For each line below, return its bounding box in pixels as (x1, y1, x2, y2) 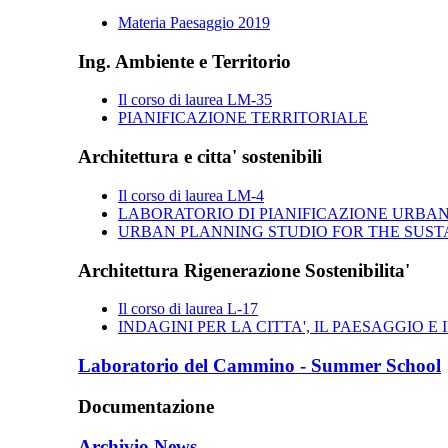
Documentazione (78, 395, 214, 417)
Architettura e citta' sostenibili (78, 146, 322, 168)
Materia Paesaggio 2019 (118, 13, 270, 31)
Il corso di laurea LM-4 (118, 186, 264, 204)
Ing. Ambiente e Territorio (78, 50, 291, 72)
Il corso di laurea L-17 (118, 300, 258, 318)
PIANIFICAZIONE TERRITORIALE (118, 109, 368, 127)
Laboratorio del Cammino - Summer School (78, 354, 441, 376)
